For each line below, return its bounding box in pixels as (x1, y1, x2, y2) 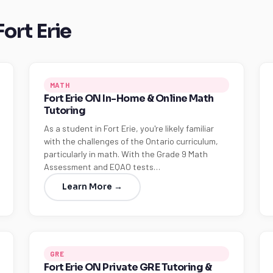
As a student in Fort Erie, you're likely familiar (43, 123, 214, 133)
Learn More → (62, 182, 122, 192)
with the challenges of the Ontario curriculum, (43, 136, 218, 146)
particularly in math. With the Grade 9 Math (43, 149, 208, 159)
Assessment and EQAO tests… (43, 161, 160, 172)
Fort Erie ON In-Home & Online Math (43, 92, 214, 105)
